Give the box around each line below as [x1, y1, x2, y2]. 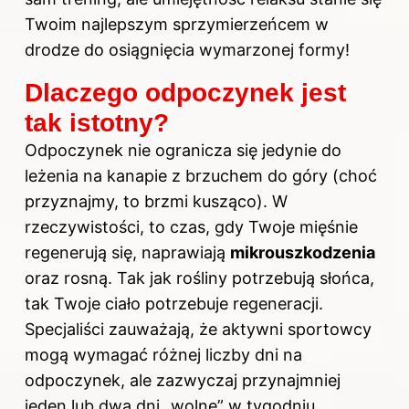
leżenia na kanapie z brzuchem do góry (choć [25, 165, 377, 185]
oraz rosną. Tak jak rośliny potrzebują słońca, [25, 267, 374, 288]
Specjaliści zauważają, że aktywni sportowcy [25, 319, 372, 339]
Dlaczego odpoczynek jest [25, 78, 346, 107]
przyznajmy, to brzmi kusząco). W [25, 191, 288, 211]
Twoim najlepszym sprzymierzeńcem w [25, 14, 329, 34]
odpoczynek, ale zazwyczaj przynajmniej [25, 370, 341, 390]
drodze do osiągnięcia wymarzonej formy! [25, 39, 350, 59]
